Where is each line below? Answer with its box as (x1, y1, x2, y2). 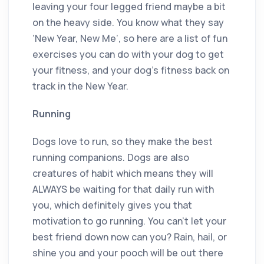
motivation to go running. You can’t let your (32, 214, 226, 227)
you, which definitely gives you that (32, 198, 192, 212)
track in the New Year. (32, 79, 128, 93)
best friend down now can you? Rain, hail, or (32, 230, 227, 243)
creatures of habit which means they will (32, 166, 213, 180)
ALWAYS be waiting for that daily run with (32, 182, 214, 196)
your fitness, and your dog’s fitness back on (32, 63, 229, 77)
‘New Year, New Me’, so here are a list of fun (32, 31, 227, 45)
